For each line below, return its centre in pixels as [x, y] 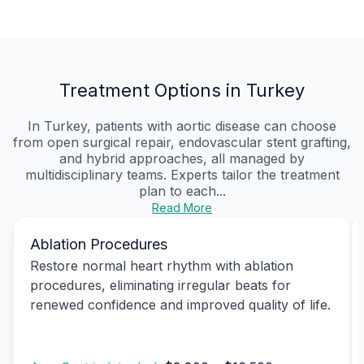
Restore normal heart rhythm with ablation [162, 265]
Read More [182, 207]
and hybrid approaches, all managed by [182, 158]
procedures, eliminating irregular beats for [160, 285]
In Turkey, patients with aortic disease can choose [182, 126]
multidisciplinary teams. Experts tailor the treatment [182, 174]
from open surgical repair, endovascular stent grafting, [182, 142]
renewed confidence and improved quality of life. [180, 304]
